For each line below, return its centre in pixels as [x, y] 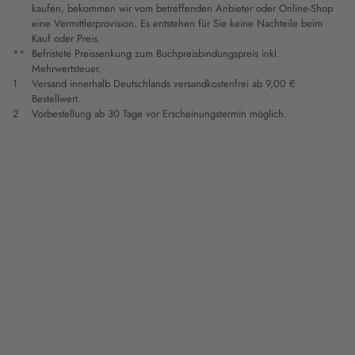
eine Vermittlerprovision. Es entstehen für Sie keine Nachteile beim [177, 24]
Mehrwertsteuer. [67, 69]
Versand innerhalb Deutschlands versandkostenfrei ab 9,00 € [164, 84]
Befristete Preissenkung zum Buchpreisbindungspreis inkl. [156, 54]
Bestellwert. [56, 99]
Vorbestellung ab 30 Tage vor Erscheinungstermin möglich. [159, 114]
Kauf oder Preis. [66, 39]
